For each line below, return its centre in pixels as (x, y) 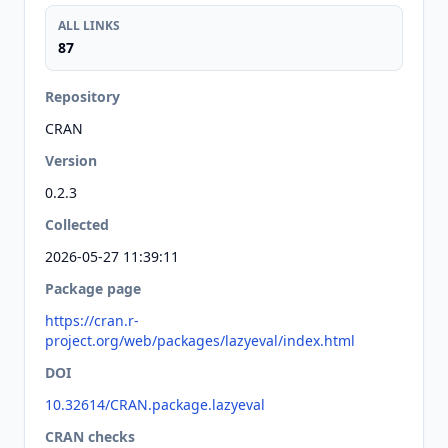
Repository (82, 96)
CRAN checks (90, 436)
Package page (93, 288)
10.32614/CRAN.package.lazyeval (155, 404)
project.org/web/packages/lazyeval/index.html (200, 340)
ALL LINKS (89, 25)
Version (71, 160)
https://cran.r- (92, 320)
